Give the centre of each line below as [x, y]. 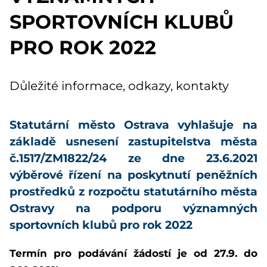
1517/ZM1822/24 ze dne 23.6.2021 [138, 158]
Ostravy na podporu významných [133, 208]
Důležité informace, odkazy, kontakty [119, 86]
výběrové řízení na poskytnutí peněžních [133, 175]
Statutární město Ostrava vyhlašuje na [133, 125]
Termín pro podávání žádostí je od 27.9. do [133, 253]
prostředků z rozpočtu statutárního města [133, 191]
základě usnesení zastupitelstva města [133, 141]
